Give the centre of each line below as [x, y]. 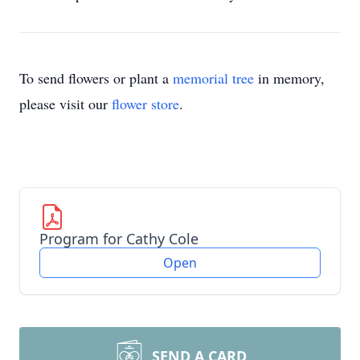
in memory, [289, 78]
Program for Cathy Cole [119, 239]
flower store [145, 104]
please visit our [65, 104]
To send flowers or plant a [96, 78]
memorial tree [213, 78]
